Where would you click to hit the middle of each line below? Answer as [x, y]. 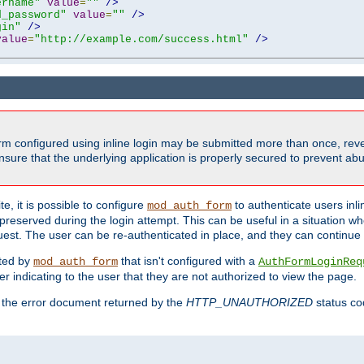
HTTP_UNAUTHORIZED [249, 303]
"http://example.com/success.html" [141, 39]
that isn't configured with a [188, 261]
